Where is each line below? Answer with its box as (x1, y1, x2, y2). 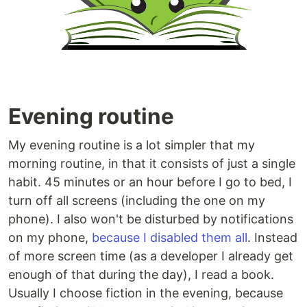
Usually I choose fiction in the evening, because (8, 285, 283, 300)
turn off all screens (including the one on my (8, 193, 265, 208)
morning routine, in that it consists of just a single (8, 156, 295, 171)
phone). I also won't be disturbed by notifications (8, 211, 293, 226)
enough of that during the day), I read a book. (8, 267, 274, 282)
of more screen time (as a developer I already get (8, 248, 293, 263)
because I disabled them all (92, 230, 247, 245)
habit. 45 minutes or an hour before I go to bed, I (8, 174, 292, 189)
